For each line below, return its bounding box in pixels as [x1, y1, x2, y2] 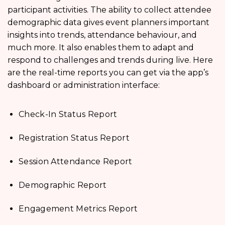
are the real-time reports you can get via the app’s [8, 67, 208, 77]
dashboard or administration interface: [8, 80, 160, 90]
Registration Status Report [19, 133, 130, 143]
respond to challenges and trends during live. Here [8, 55, 213, 65]
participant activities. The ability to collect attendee [8, 5, 211, 15]
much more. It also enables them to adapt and [8, 42, 194, 52]
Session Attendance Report [19, 156, 133, 166]
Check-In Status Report [19, 109, 118, 119]
